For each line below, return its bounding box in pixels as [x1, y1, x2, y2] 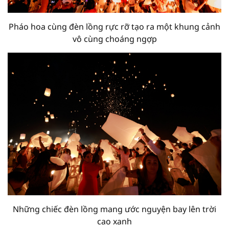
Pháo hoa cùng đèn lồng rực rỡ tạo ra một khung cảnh [9, 20, 220, 32]
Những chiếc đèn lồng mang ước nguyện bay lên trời [13, 203, 216, 215]
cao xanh [97, 215, 132, 227]
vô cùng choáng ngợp [72, 33, 157, 44]
